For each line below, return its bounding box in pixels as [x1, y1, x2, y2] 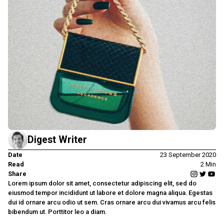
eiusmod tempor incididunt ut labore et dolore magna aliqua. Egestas [8, 189, 213, 197]
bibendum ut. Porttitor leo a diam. [8, 208, 107, 216]
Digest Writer [27, 134, 87, 146]
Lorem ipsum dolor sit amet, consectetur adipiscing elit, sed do [8, 179, 197, 187]
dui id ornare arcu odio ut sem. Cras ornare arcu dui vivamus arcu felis [8, 198, 216, 206]
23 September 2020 [159, 151, 216, 159]
